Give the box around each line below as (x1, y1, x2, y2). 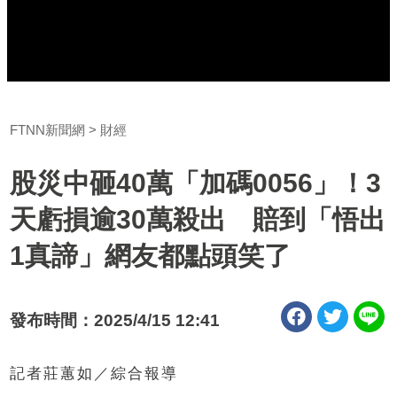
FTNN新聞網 (10, 121, 86, 137)
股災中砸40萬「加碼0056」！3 (10, 167, 382, 198)
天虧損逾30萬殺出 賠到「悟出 (10, 204, 386, 234)
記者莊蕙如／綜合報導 (10, 364, 179, 382)
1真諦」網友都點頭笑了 (10, 240, 292, 270)
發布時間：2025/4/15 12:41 (10, 310, 221, 330)
